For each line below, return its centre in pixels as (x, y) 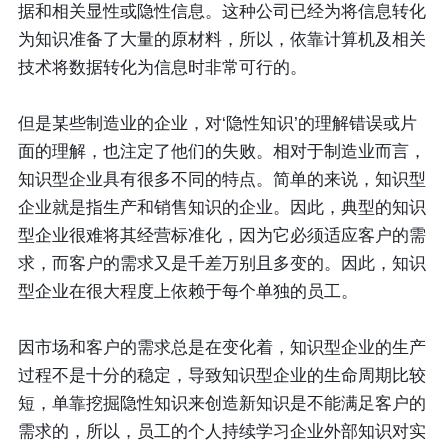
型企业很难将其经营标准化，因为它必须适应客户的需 (221, 236)
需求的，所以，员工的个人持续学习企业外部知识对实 (221, 432)
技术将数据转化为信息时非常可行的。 (162, 68)
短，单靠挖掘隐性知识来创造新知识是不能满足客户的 (221, 404)
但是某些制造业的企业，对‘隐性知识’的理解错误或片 (217, 124)
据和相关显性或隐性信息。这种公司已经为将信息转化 (221, 12)
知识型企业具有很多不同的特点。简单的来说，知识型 (221, 180)
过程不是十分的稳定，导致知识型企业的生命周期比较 (221, 376)
